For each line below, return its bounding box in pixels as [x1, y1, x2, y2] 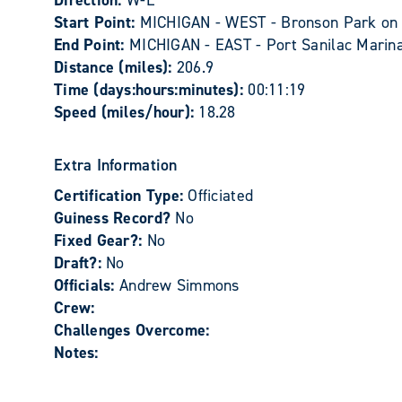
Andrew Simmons [118, 275, 240, 296]
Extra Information [54, 154, 178, 176]
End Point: [54, 34, 129, 56]
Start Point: [54, 12, 140, 33]
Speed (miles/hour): [54, 101, 199, 123]
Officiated [188, 185, 254, 206]
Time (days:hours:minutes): [54, 79, 249, 100]
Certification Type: [54, 185, 188, 206]
